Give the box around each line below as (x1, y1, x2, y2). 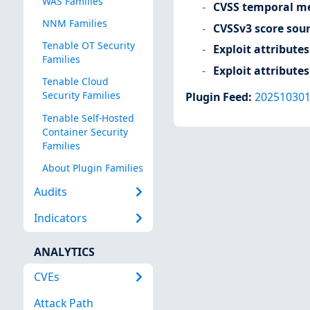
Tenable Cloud (42, 75, 109, 89)
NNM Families (42, 17, 107, 30)
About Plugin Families (42, 161, 143, 174)
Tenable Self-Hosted (42, 111, 134, 125)
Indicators (33, 210, 87, 226)
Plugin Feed (185, 89, 248, 105)
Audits (33, 184, 67, 200)
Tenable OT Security (42, 39, 135, 53)
